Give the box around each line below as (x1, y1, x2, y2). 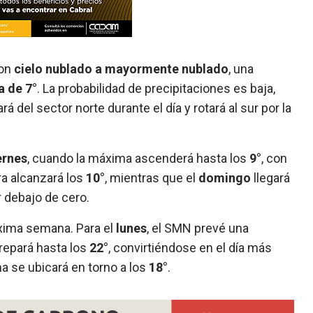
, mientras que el (105, 170, 199, 185)
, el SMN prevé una (147, 220, 249, 235)
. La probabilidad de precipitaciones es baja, (37, 80, 276, 96)
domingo (198, 170, 252, 185)
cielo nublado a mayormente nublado (14, 61, 229, 76)
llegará (251, 170, 291, 185)
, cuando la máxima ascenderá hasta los (27, 150, 250, 166)
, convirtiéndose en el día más (108, 240, 272, 255)
